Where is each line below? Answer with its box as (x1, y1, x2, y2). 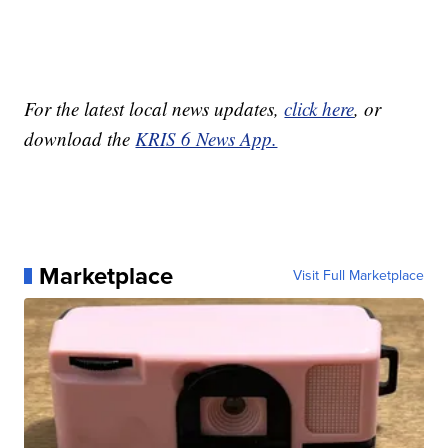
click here (284, 95, 355, 121)
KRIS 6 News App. (135, 125, 278, 151)
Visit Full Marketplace (292, 264, 424, 286)
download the (24, 125, 136, 151)
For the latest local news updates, (24, 95, 285, 121)
